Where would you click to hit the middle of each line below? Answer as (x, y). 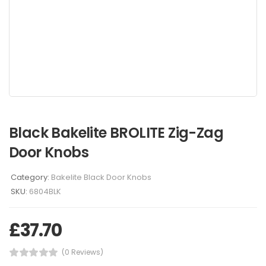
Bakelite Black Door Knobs (101, 177)
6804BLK (45, 191)
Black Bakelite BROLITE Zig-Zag (116, 133)
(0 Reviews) (82, 252)
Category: (31, 177)
